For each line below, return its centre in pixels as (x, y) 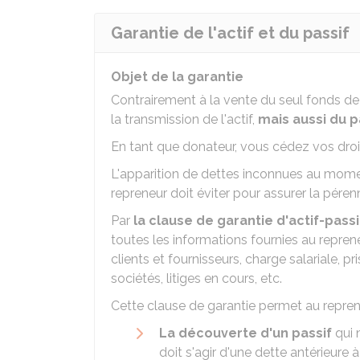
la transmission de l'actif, (184, 119)
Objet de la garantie (177, 77)
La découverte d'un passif (245, 333)
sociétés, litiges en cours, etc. (196, 278)
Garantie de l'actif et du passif (230, 33)
